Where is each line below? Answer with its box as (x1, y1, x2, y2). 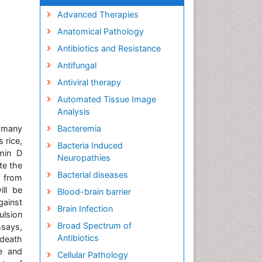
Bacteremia (57, 123, 101, 133)
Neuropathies (57, 153, 111, 163)
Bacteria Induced (57, 140, 123, 150)
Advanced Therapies (57, 9, 139, 19)
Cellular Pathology (57, 250, 128, 260)
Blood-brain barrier (57, 187, 131, 196)
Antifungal (57, 60, 96, 70)
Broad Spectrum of (57, 220, 132, 230)
